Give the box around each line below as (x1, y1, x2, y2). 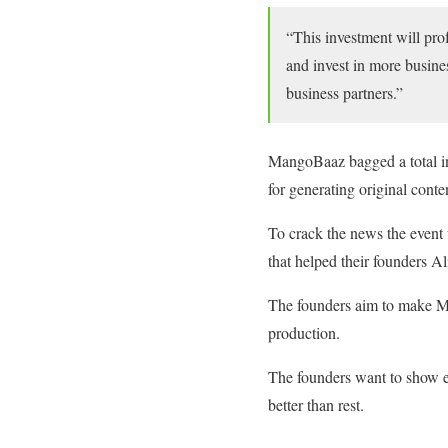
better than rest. (268, 393, 364, 415)
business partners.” (286, 81, 403, 103)
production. (268, 321, 340, 343)
